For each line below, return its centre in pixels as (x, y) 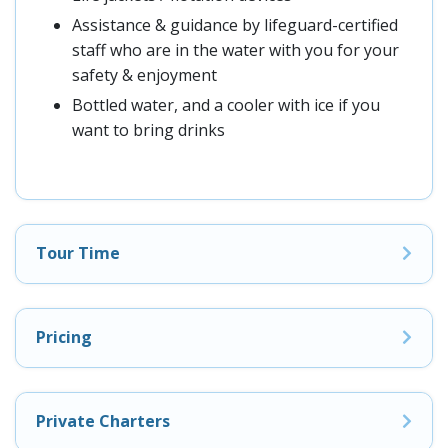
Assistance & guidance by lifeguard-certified (235, 24)
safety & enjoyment (144, 74)
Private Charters (103, 421)
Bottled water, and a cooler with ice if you (226, 104)
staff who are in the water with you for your (235, 49)
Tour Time (78, 253)
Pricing (64, 337)
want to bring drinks (148, 129)
